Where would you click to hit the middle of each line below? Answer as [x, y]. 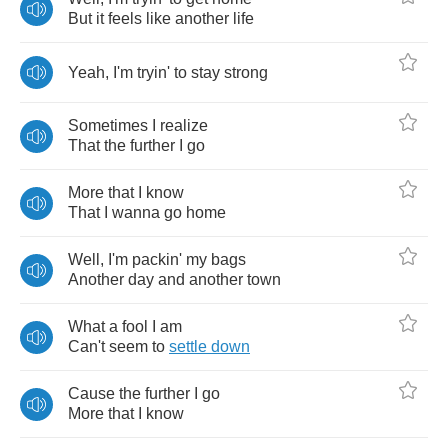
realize [184, 125]
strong [246, 72]
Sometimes [108, 125]
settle [188, 346]
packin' [157, 259]
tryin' [153, 72]
